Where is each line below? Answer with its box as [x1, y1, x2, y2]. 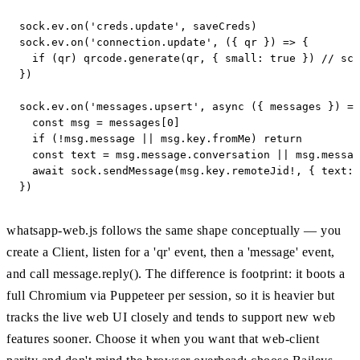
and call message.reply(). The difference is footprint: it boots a [6, 267, 346, 281]
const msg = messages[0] [19, 117, 180, 129]
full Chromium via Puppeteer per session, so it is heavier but [6, 288, 335, 303]
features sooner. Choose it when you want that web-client [6, 332, 319, 346]
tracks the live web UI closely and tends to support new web [6, 310, 336, 325]
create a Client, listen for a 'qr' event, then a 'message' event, [6, 245, 335, 260]
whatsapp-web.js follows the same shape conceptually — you [6, 223, 342, 238]
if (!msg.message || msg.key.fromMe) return [19, 133, 302, 145]
